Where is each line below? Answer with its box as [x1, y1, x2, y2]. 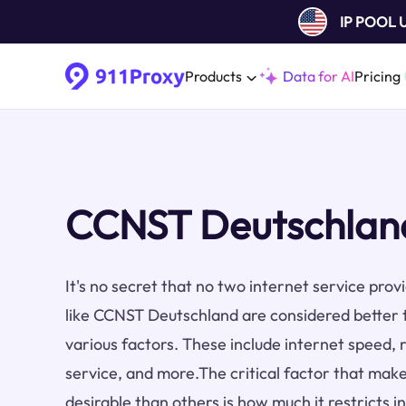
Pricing [354, 67, 401, 85]
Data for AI [283, 67, 354, 85]
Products [185, 67, 242, 85]
